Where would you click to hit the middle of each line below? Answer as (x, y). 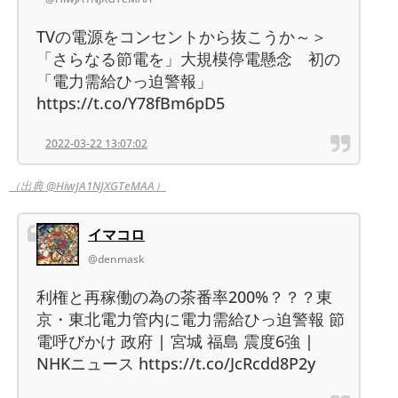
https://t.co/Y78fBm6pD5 (131, 103)
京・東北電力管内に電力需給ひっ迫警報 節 (191, 319)
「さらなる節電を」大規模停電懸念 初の (188, 59)
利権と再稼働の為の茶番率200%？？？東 (184, 297)
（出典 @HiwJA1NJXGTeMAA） (88, 186)
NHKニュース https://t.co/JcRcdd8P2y (176, 364)
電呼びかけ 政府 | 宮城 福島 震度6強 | (175, 342)
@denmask (116, 259)
